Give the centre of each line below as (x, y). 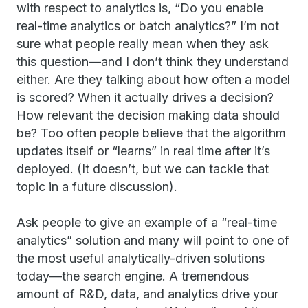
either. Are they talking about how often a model (153, 79)
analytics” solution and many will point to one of (153, 240)
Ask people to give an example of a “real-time (147, 222)
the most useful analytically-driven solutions (141, 258)
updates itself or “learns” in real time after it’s (143, 151)
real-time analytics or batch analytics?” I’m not (148, 26)
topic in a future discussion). (97, 187)
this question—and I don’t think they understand (153, 62)
